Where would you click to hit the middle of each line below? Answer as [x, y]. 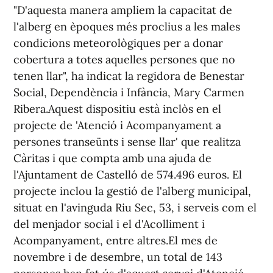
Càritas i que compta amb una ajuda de [112, 158]
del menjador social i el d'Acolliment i [109, 224]
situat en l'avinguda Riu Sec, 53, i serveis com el [135, 207]
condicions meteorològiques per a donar [118, 43]
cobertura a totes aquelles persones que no [124, 59]
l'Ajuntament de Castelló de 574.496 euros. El [128, 175]
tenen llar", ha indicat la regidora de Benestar [129, 76]
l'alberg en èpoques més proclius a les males [127, 27]
